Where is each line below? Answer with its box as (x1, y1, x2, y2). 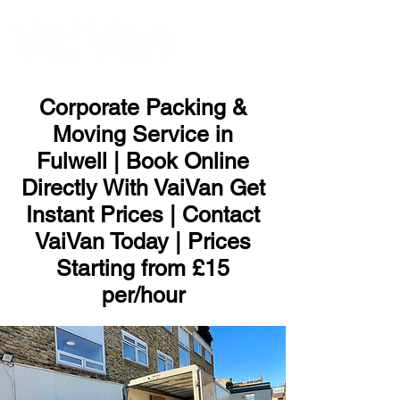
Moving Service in (53, 121, 233, 147)
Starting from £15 (56, 255, 229, 281)
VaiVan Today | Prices (35, 229, 251, 254)
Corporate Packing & (38, 95, 247, 121)
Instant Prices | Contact (26, 202, 260, 228)
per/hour (101, 282, 185, 308)
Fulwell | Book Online (37, 148, 249, 174)
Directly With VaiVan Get (21, 175, 265, 201)
